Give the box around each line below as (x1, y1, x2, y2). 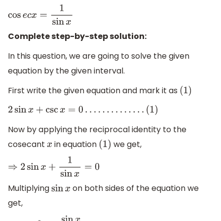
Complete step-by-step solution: (8, 31, 147, 42)
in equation (52, 138, 99, 150)
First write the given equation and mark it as (8, 84, 180, 96)
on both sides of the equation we (71, 183, 199, 194)
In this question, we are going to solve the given (8, 50, 189, 62)
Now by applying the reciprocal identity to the (8, 123, 186, 135)
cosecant (8, 138, 47, 150)
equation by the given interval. (8, 65, 125, 77)
